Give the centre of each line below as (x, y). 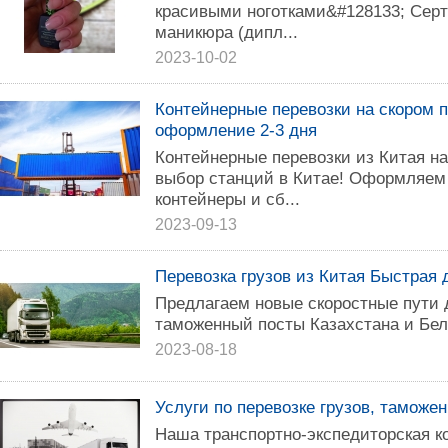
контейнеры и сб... (227, 199)
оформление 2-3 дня (236, 130)
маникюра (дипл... (226, 32)
